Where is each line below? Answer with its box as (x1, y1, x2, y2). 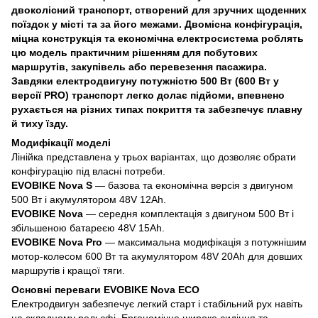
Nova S (55, 180, 92, 191)
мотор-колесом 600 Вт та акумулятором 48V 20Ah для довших (11, 251, 302, 262)
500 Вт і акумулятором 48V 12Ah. (11, 194, 166, 205)
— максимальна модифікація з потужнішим (102, 236, 307, 248)
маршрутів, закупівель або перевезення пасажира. (11, 61, 267, 72)
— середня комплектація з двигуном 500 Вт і (83, 208, 294, 219)
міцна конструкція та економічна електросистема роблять (11, 33, 304, 44)
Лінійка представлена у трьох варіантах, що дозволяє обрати (11, 151, 296, 163)
